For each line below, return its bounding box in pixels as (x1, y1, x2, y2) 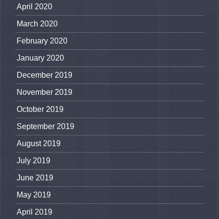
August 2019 (17, 139, 61, 148)
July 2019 (17, 156, 50, 165)
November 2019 (17, 88, 72, 97)
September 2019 (17, 122, 74, 131)
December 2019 (17, 71, 72, 80)
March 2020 (17, 20, 58, 28)
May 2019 (17, 191, 51, 199)
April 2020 (17, 2, 52, 11)
